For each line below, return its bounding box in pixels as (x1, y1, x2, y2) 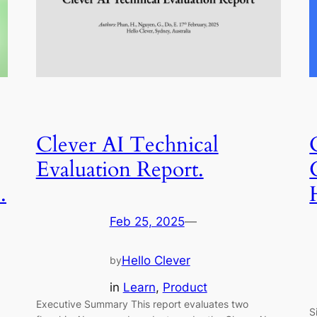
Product (162, 280, 207, 295)
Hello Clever (121, 253, 190, 267)
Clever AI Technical (35, 131, 219, 160)
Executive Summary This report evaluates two (35, 298, 248, 311)
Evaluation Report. (35, 156, 204, 185)
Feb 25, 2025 (109, 214, 185, 229)
